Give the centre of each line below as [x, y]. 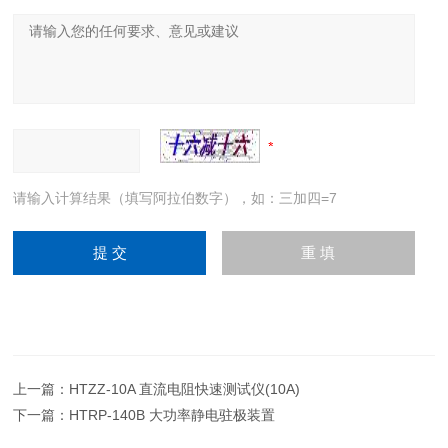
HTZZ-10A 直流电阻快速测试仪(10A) [185, 388]
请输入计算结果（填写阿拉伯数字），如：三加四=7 [175, 197]
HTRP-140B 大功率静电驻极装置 [172, 414]
